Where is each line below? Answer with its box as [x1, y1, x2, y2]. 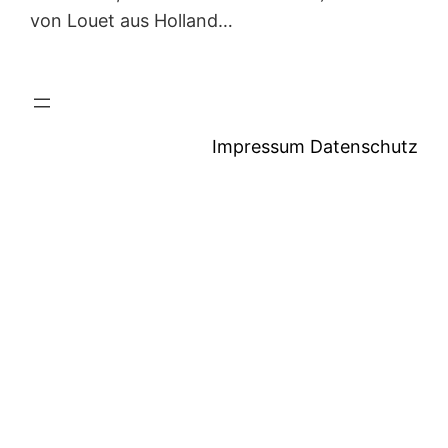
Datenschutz [309, 136, 418, 157]
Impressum [211, 136, 305, 157]
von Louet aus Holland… [30, 10, 234, 32]
